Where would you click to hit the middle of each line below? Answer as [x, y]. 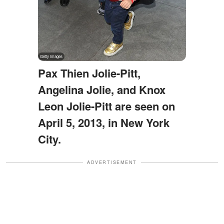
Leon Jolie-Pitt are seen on [106, 106]
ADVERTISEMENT [112, 162]
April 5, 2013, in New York [103, 123]
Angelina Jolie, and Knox [101, 90]
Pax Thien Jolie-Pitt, [89, 73]
